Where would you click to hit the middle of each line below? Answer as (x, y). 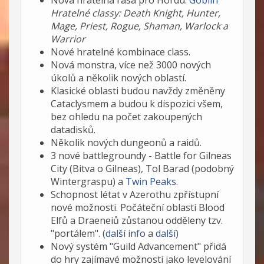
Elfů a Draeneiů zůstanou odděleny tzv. (137, 220)
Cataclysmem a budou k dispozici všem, (137, 103)
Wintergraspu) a (88, 181)
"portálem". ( (78, 233)
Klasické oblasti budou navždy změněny (138, 90)
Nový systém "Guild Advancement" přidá (138, 246)
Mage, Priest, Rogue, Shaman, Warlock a (139, 26)
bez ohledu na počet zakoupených (126, 116)
